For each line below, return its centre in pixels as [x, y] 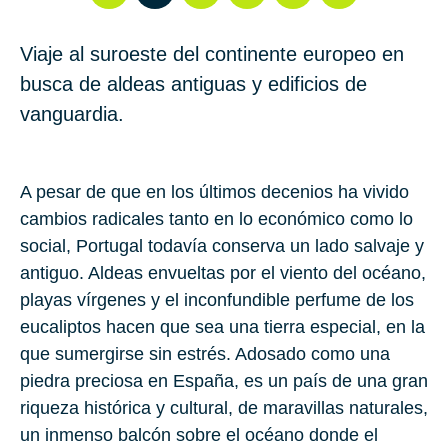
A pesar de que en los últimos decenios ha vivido [214, 192]
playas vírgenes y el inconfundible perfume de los [217, 300]
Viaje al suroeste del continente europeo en [212, 54]
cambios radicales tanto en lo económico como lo [216, 219]
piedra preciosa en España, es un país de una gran [224, 381]
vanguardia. [72, 114]
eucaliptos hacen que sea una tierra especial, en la [222, 327]
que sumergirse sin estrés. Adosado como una [205, 354]
